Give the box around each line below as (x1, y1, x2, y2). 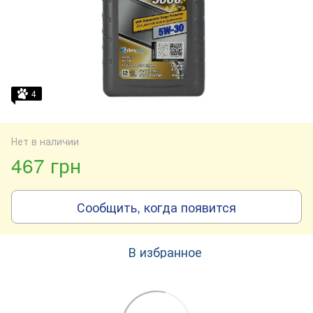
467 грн (11, 150, 81, 179)
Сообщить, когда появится (77, 197, 236, 216)
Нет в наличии (11, 133, 79, 148)
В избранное (128, 242, 202, 261)
